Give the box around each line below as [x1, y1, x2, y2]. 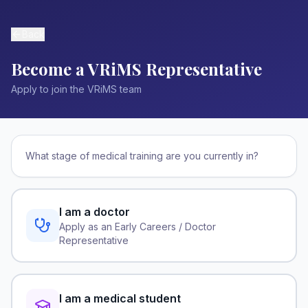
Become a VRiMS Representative [11, 58, 262, 80]
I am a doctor [59, 205, 130, 219]
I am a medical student [59, 291, 181, 305]
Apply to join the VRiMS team [11, 83, 142, 95]
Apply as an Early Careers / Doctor [59, 221, 216, 232]
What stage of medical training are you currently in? [25, 150, 258, 162]
